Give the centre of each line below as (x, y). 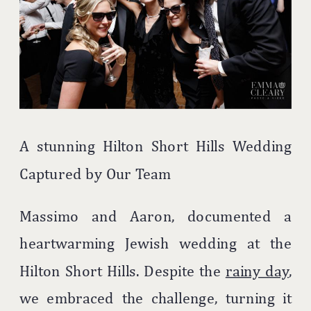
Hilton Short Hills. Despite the (123, 271)
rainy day (257, 271)
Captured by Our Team (95, 174)
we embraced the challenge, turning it (156, 298)
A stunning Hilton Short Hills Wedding (156, 146)
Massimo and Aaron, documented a (156, 217)
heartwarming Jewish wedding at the (156, 244)
